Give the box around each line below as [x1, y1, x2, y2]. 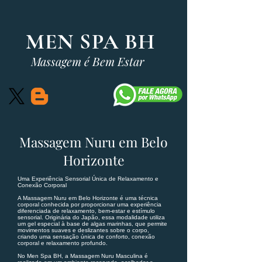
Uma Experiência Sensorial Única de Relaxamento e [18, 175, 158, 182]
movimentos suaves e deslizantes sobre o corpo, [18, 227, 149, 233]
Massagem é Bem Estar [31, 53, 144, 69]
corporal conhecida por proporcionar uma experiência [18, 201, 161, 208]
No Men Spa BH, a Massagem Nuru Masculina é [18, 253, 148, 259]
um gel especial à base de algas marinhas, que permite [18, 220, 167, 227]
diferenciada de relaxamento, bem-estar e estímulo [18, 208, 155, 214]
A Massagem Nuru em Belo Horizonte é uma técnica [18, 195, 158, 201]
